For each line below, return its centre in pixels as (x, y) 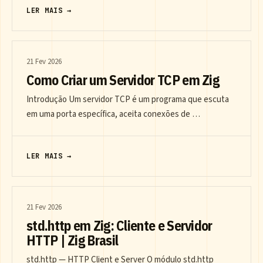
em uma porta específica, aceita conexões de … (113, 114)
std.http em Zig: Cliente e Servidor (119, 226)
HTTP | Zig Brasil (73, 240)
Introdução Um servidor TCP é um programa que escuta (128, 100)
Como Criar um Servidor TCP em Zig (123, 80)
